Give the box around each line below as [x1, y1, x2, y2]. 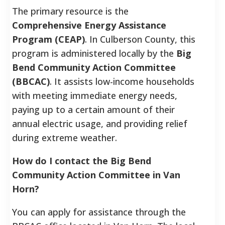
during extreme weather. [12, 131, 117, 144]
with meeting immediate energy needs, [12, 89, 177, 101]
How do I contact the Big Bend [12, 154, 151, 167]
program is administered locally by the [12, 47, 176, 59]
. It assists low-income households [50, 75, 194, 87]
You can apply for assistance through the [12, 205, 186, 218]
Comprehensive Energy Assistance [12, 19, 166, 31]
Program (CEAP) [12, 33, 85, 45]
